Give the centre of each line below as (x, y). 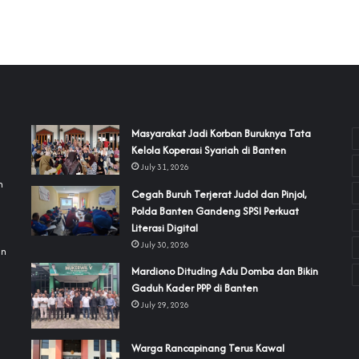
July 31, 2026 (165, 167)
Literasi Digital (164, 228)
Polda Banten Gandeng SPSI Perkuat (215, 211)
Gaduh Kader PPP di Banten (194, 288)
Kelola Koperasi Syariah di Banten (208, 151)
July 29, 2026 (165, 305)
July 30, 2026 (165, 244)
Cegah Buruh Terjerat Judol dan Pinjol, (218, 194)
